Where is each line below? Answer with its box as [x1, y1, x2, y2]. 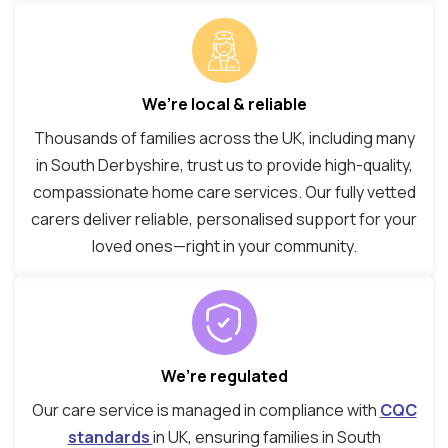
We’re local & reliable [141, 93, 307, 116]
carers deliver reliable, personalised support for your [31, 208, 417, 231]
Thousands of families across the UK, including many [33, 127, 415, 150]
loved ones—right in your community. [91, 235, 357, 258]
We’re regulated [160, 365, 288, 388]
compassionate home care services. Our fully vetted [32, 181, 416, 204]
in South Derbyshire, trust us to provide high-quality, [35, 154, 413, 177]
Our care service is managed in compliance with [31, 399, 380, 422]
